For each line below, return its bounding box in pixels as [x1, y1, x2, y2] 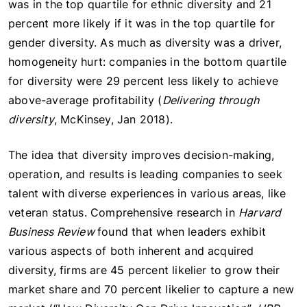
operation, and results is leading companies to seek [8, 167, 282, 181]
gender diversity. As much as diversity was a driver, [8, 36, 282, 49]
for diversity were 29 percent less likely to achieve [8, 74, 278, 88]
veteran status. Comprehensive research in [8, 206, 239, 219]
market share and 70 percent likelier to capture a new [8, 282, 295, 296]
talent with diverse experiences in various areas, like [8, 186, 286, 200]
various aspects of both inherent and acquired [8, 244, 254, 258]
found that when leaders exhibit [97, 225, 267, 238]
